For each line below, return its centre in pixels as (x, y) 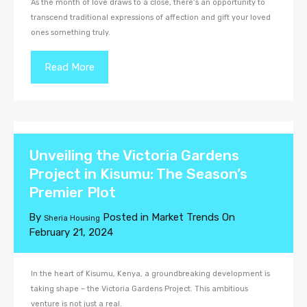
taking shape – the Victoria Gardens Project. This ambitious (139, 289)
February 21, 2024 (71, 232)
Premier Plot (72, 192)
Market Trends (185, 217)
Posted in (126, 217)
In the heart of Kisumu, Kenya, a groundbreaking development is (150, 274)
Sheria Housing (72, 218)
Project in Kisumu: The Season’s (138, 174)
